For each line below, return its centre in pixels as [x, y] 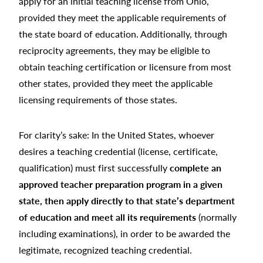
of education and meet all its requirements [107, 217]
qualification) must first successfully [94, 168]
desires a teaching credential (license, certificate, [118, 151]
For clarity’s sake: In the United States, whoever [117, 135]
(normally [216, 217]
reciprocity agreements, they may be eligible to [114, 50]
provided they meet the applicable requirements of [123, 18]
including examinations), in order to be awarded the [124, 234]
